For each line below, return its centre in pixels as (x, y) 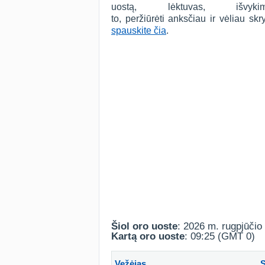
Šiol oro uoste (144, 226)
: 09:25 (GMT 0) (220, 236)
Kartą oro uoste (148, 236)
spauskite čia (139, 30)
